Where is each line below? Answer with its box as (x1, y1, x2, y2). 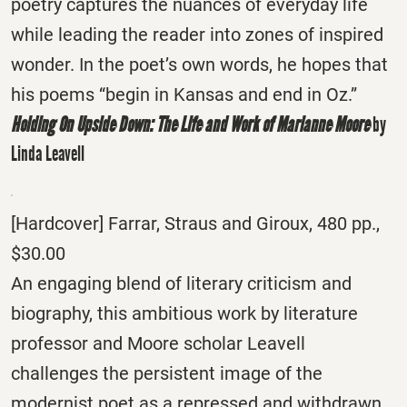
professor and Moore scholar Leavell (11, 332, 305, 354)
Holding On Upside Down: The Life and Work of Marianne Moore (11, 112, 369, 138)
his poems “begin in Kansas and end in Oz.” (11, 84, 357, 106)
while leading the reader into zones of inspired (11, 24, 383, 46)
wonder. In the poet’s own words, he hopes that (11, 54, 388, 76)
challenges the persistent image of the (11, 362, 323, 384)
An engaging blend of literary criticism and (11, 272, 352, 294)
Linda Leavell (11, 141, 84, 167)
